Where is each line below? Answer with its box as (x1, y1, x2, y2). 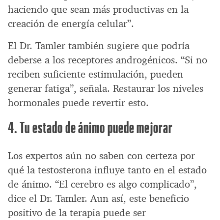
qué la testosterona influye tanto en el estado (8, 164, 207, 177)
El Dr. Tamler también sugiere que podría (8, 39, 190, 53)
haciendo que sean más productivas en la (8, 3, 189, 16)
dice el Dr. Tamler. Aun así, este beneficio (8, 192, 189, 205)
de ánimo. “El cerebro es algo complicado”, (8, 178, 197, 191)
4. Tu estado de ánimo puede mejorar (8, 118, 173, 137)
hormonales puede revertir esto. (8, 96, 149, 110)
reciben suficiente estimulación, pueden (8, 68, 183, 81)
